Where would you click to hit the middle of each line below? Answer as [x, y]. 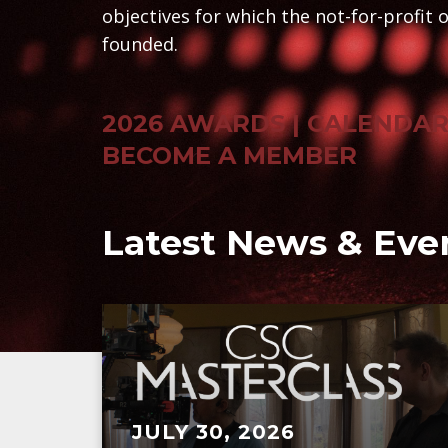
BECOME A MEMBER [229, 155]
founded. [140, 44]
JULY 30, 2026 [213, 432]
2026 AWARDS [193, 123]
